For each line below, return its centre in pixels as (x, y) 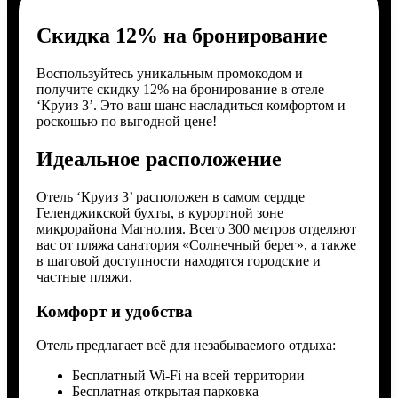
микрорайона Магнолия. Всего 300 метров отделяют (196, 228)
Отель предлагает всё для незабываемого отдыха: (186, 346)
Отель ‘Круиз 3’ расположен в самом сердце (170, 196)
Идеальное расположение (159, 159)
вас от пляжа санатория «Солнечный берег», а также (196, 244)
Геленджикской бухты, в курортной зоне (159, 212)
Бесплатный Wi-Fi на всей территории (188, 376)
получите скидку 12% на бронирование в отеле (180, 90)
